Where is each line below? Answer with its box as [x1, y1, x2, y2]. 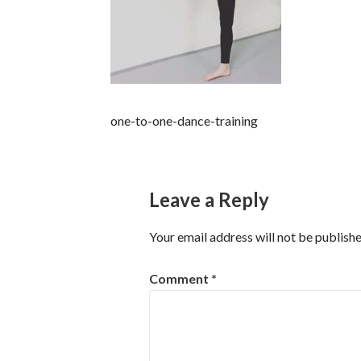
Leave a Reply [149, 188, 270, 212]
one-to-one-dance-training [110, 113, 259, 129]
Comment [149, 271, 212, 287]
